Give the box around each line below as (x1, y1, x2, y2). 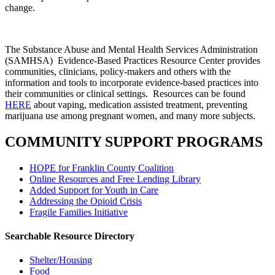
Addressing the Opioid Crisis (29, 195, 142, 206)
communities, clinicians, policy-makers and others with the (5, 66, 231, 77)
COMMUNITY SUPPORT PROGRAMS (5, 133, 263, 150)
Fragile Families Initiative (29, 206, 128, 217)
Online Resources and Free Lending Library (29, 173, 201, 184)
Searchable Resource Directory (5, 230, 134, 241)
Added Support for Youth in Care (29, 184, 158, 195)
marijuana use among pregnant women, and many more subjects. (5, 110, 255, 121)
